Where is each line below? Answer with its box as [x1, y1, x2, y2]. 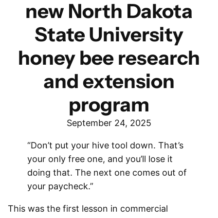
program [69, 92, 149, 116]
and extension [43, 69, 175, 93]
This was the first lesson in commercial [8, 203, 168, 214]
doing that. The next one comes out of [27, 167, 187, 178]
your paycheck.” [27, 181, 93, 191]
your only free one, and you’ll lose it [27, 154, 173, 164]
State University [35, 22, 183, 46]
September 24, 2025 [67, 118, 151, 128]
